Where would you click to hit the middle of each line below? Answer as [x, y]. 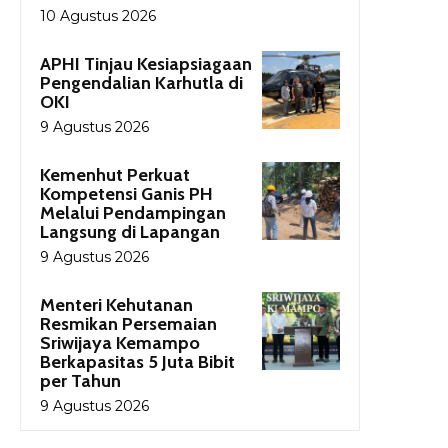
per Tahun [80, 380]
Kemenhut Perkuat [115, 174]
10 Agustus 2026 [98, 15]
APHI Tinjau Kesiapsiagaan [146, 63]
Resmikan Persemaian [128, 323]
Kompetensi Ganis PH [126, 193]
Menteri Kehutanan [116, 304]
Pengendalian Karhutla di [141, 82]
